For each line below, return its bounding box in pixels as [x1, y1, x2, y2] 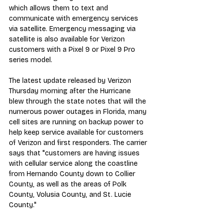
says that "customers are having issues [9, 148, 142, 157]
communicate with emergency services [9, 14, 140, 23]
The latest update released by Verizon [9, 76, 133, 85]
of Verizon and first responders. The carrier [9, 138, 149, 147]
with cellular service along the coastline [9, 159, 140, 168]
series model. [9, 55, 52, 64]
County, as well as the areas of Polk [9, 180, 128, 188]
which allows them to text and [9, 3, 110, 12]
